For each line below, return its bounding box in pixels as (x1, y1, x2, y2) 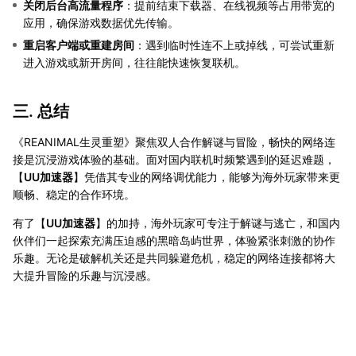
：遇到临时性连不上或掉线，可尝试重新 (134, 37, 335, 52)
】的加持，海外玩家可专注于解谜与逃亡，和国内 (95, 215, 340, 230)
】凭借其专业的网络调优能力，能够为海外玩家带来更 (73, 169, 340, 184)
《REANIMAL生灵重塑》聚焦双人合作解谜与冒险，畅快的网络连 (13, 134, 335, 149)
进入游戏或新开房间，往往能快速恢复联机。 (23, 55, 246, 69)
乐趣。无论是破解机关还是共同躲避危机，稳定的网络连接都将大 (13, 250, 335, 265)
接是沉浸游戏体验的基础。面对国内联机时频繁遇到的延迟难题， (13, 152, 335, 166)
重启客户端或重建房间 (23, 37, 134, 52)
